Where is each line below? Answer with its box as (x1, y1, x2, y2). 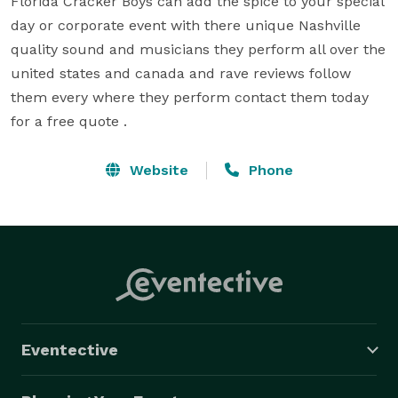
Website (124, 161, 188, 179)
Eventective (21, 339, 118, 359)
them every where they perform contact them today (11, 88, 369, 106)
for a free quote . (11, 112, 127, 130)
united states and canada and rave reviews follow (11, 64, 351, 82)
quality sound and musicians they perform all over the (11, 40, 386, 58)
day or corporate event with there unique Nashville (11, 16, 361, 34)
